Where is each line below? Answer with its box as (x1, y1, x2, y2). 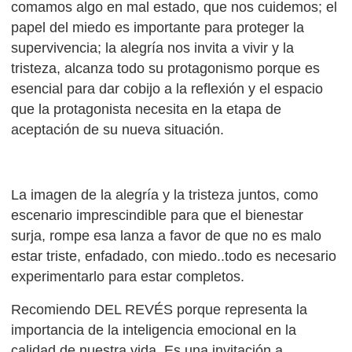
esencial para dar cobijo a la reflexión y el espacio (11, 80, 324, 97)
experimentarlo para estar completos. (11, 269, 245, 285)
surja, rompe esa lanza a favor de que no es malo (11, 228, 322, 244)
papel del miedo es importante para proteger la (11, 19, 305, 35)
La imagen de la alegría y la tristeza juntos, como (11, 187, 319, 203)
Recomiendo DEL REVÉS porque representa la (11, 302, 308, 318)
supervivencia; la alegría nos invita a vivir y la (11, 39, 295, 56)
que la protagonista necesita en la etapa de (11, 101, 282, 117)
